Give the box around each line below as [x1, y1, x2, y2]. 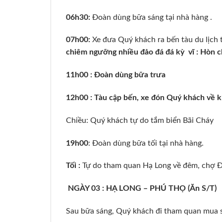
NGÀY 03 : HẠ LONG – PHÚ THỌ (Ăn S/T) [68, 184, 217, 193]
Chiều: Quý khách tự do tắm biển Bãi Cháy [66, 116, 214, 124]
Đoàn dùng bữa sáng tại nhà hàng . [92, 13, 212, 21]
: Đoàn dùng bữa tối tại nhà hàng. [88, 139, 204, 147]
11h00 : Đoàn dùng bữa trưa [66, 71, 166, 79]
